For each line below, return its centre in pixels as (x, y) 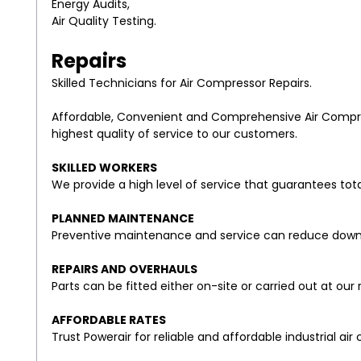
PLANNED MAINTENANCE (122, 218)
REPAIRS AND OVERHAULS (124, 269)
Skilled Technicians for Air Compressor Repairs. (181, 83)
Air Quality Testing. (104, 21)
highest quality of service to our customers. (174, 133)
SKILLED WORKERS (104, 167)
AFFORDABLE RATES (108, 320)
